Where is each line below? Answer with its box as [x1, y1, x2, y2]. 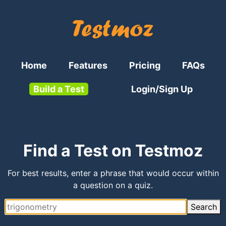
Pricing [129, 60, 161, 71]
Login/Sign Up [131, 84, 193, 94]
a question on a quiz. [73, 180, 153, 190]
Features [68, 60, 107, 71]
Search [191, 202, 217, 212]
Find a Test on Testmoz [23, 141, 203, 160]
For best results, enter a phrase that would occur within [7, 168, 219, 178]
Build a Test [33, 84, 85, 94]
